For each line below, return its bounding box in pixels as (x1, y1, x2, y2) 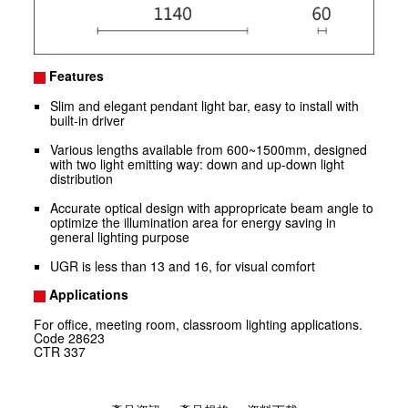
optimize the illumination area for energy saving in (50, 212, 337, 231)
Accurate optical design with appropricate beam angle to (50, 198, 374, 217)
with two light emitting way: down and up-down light (50, 154, 345, 173)
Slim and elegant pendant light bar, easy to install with (50, 96, 360, 115)
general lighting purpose (50, 227, 190, 246)
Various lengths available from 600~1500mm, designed (50, 139, 368, 158)
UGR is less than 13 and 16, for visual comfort (50, 256, 316, 275)
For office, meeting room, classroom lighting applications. (34, 314, 363, 333)
